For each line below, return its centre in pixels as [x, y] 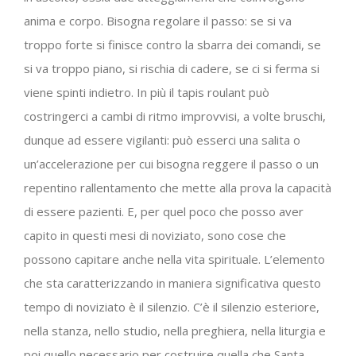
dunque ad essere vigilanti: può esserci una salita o [162, 139]
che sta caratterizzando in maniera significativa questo [172, 282]
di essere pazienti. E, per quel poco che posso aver [164, 211]
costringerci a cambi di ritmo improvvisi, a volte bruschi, [175, 116]
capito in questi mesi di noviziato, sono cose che [155, 235]
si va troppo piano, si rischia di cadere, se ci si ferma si [172, 68]
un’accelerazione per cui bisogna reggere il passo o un [171, 163]
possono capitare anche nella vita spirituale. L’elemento [174, 259]
